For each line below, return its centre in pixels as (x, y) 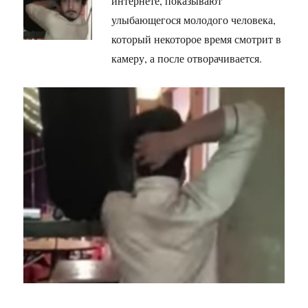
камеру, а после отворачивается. (187, 58)
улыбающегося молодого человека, (194, 20)
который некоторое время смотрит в (197, 39)
